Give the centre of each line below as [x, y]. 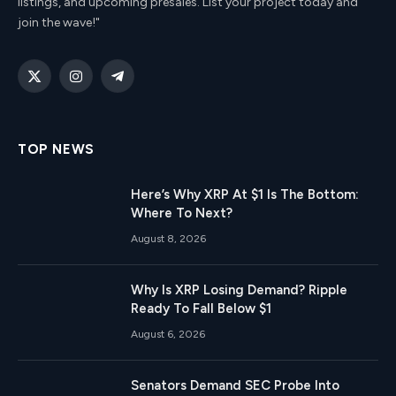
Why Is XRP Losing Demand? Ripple [239, 289]
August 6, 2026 [168, 334]
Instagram [104, 84]
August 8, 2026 [168, 238]
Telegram [143, 84]
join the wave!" [59, 22]
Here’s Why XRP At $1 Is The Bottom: [245, 194]
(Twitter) [58, 103]
